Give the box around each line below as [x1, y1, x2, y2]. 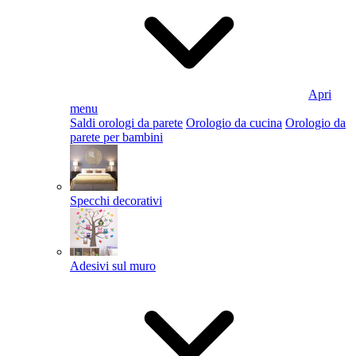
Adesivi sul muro [70, 259, 156, 273]
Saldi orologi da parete [70, 116, 183, 130]
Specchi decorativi [70, 194, 162, 207]
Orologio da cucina [186, 116, 282, 130]
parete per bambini [70, 130, 163, 144]
